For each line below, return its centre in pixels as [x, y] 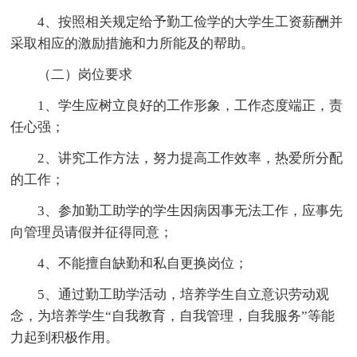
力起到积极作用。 [65, 337]
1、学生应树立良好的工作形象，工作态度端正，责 [190, 105]
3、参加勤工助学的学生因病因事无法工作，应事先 [190, 210]
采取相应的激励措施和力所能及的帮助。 [133, 43]
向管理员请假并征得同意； [92, 232]
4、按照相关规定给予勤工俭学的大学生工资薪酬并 [190, 22]
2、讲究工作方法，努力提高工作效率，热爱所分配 [190, 158]
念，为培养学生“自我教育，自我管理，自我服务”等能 [173, 316]
